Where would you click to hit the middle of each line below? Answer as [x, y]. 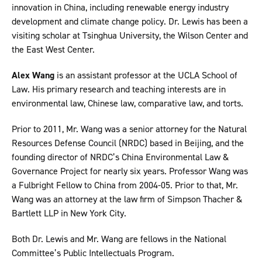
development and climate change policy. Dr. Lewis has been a [130, 22]
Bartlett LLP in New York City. [69, 213]
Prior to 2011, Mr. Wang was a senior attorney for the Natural [129, 129]
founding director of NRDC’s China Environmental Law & [120, 157]
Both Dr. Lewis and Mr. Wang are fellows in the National [119, 239]
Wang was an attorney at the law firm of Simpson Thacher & [127, 199]
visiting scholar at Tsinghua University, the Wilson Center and [130, 36]
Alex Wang [33, 75]
